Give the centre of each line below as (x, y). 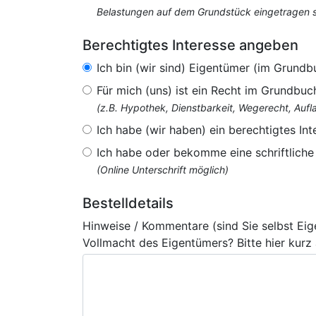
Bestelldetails (128, 203)
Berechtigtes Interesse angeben (190, 45)
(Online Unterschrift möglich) (163, 170)
